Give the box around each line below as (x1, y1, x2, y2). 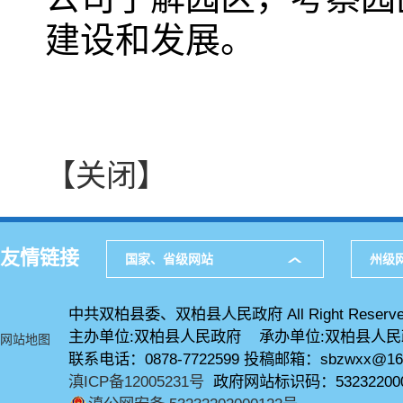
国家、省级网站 (125, 252, 213, 266)
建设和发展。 (45, 21, 255, 59)
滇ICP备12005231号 (68, 372, 204, 390)
